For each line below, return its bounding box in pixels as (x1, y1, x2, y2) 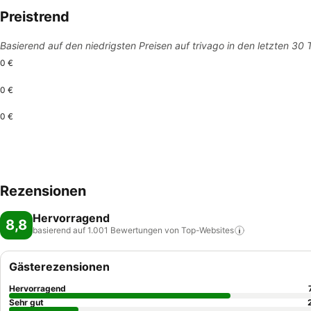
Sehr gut (9, 297, 44, 308)
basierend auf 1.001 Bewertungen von (33, 225, 179, 235)
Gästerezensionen (9, 260, 110, 274)
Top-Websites (181, 225, 234, 235)
